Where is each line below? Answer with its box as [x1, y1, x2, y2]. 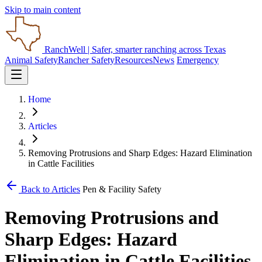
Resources [115, 55, 153, 65]
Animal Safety [5, 55, 58, 65]
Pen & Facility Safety [82, 184, 161, 194]
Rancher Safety [58, 55, 115, 65]
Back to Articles [19, 184, 80, 194]
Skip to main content [5, 5, 81, 15]
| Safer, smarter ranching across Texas [88, 44, 226, 54]
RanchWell [44, 44, 85, 54]
